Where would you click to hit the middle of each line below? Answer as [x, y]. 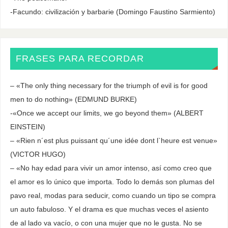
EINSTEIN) [27, 126]
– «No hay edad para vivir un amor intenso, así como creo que [111, 168]
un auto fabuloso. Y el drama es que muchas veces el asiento [109, 209]
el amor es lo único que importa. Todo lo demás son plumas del [112, 181]
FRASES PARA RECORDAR [80, 58]
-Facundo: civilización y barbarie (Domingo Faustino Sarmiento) [112, 12]
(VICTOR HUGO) [38, 154]
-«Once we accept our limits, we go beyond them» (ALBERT [107, 113]
